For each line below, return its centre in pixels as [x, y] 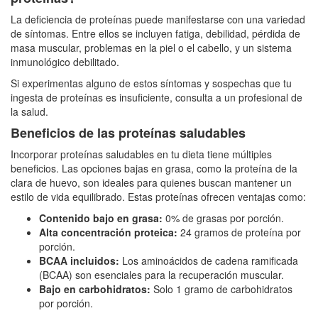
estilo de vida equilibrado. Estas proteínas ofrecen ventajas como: [158, 196]
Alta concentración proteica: [108, 232]
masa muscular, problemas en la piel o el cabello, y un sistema [151, 47]
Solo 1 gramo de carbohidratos [221, 289]
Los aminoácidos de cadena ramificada [209, 260]
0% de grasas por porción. [223, 218]
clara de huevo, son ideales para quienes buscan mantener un [151, 182]
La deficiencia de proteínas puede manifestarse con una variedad [158, 19]
